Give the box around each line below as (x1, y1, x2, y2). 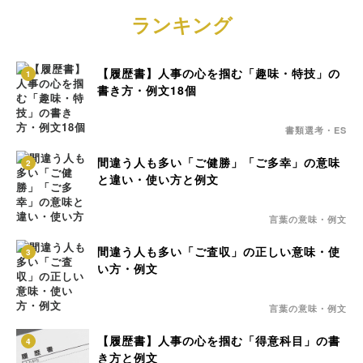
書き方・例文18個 (97, 82, 197, 98)
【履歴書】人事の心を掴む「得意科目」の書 (97, 332, 340, 348)
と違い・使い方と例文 (97, 171, 219, 187)
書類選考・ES (285, 124, 347, 136)
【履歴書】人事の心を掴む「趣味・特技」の (97, 65, 340, 81)
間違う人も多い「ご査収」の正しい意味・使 (97, 243, 340, 259)
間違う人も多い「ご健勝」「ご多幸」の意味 (97, 154, 340, 170)
